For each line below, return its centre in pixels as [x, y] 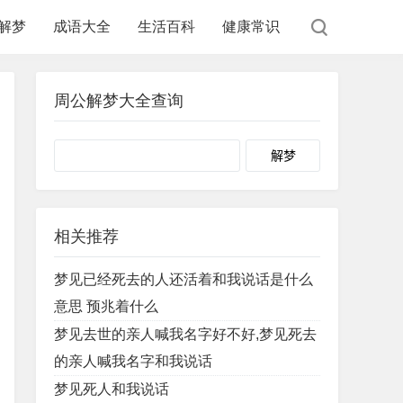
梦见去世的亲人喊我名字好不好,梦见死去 [185, 334]
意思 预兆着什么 [106, 306]
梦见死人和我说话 [112, 389]
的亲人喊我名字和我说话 [133, 361]
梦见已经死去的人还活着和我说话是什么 [184, 279]
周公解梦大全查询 [119, 101]
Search [264, 152]
